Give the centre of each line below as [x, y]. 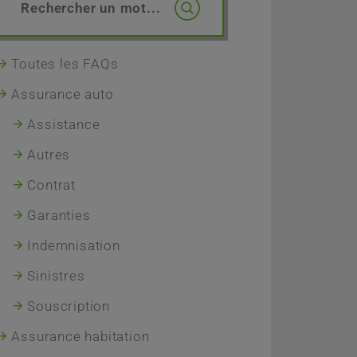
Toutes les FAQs [65, 63]
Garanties [59, 215]
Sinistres [56, 275]
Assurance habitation [80, 336]
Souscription [69, 306]
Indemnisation [74, 245]
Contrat [51, 184]
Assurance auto [63, 94]
